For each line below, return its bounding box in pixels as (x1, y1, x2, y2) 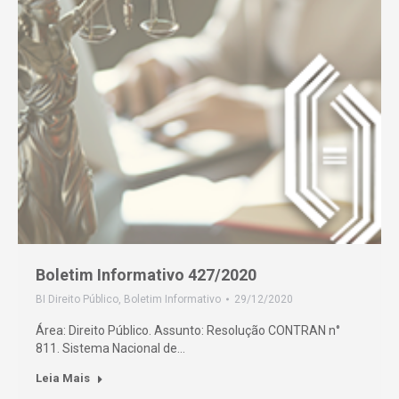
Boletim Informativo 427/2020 (36, 265, 256, 284)
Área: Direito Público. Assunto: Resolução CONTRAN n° (36, 323, 340, 338)
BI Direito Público (36, 293, 118, 305)
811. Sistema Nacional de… (36, 341, 185, 355)
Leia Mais (36, 371, 90, 385)
